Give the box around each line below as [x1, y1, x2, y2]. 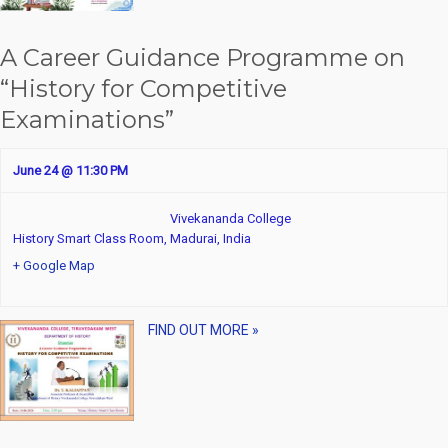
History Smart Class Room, [13, 231, 170, 247]
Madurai [170, 231, 217, 247]
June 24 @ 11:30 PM [13, 163, 128, 179]
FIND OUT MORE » [147, 322, 259, 339]
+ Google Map [13, 258, 95, 274]
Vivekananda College [170, 211, 291, 227]
